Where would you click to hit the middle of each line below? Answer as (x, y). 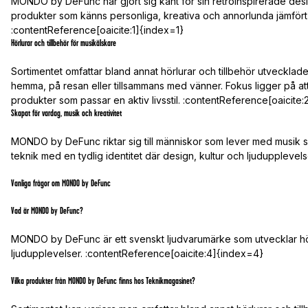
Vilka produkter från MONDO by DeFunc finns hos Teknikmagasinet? (103, 281)
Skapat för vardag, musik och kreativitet (66, 113)
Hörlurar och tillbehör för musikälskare (64, 43)
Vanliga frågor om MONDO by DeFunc (61, 184)
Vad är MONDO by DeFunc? (47, 211)
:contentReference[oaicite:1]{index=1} (97, 30)
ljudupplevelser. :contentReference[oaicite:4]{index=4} (137, 254)
